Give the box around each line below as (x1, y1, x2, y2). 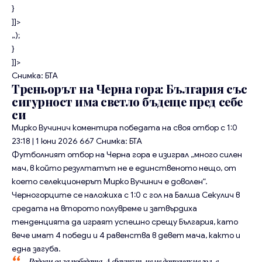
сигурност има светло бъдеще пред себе (12, 93, 243, 109)
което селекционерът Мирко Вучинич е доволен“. (12, 175, 208, 187)
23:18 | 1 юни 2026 (12, 135, 78, 146)
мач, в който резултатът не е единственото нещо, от (12, 162, 236, 173)
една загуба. (12, 243, 61, 254)
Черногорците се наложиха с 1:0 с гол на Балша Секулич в (12, 189, 240, 200)
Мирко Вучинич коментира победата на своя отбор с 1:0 (12, 122, 237, 133)
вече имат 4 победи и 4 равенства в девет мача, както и (12, 229, 240, 240)
